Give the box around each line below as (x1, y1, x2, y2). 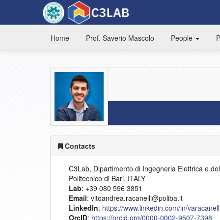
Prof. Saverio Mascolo (86, 33, 154, 43)
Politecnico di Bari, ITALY (69, 173, 146, 183)
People (171, 33, 194, 43)
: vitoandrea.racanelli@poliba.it (87, 193, 183, 203)
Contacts (63, 141, 95, 151)
